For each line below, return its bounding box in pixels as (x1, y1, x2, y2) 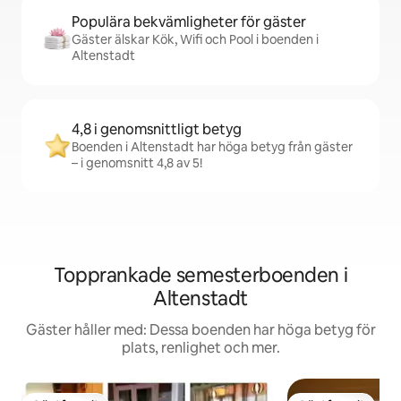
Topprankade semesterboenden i (53, 262, 348, 289)
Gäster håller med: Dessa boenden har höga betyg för (25, 320, 376, 340)
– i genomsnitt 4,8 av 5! (72, 155, 202, 172)
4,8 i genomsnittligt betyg (72, 120, 242, 140)
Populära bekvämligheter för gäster (72, 13, 306, 32)
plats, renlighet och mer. (121, 338, 280, 358)
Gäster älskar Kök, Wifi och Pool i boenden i (72, 31, 319, 48)
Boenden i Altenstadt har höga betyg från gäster (72, 139, 353, 156)
